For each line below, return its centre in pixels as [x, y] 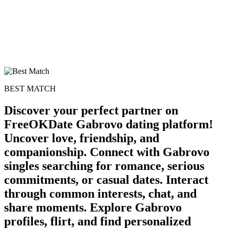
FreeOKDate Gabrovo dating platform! [109, 124]
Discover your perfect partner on [91, 110]
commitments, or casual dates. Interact [106, 179]
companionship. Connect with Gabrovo [107, 152]
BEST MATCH [30, 88]
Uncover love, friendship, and [82, 138]
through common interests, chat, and [100, 193]
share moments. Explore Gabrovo [93, 207]
